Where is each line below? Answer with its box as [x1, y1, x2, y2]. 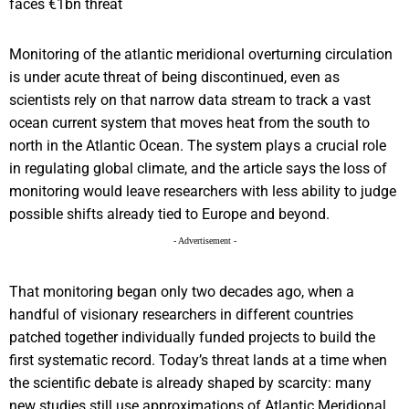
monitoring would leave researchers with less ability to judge [9, 183, 396, 201]
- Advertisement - [173, 236, 236, 246]
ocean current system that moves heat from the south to [9, 114, 370, 132]
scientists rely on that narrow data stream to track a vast [9, 91, 371, 110]
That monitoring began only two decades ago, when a [9, 283, 354, 301]
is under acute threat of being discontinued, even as [9, 68, 340, 87]
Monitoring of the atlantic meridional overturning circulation [9, 46, 393, 64]
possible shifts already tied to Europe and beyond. [9, 205, 330, 224]
